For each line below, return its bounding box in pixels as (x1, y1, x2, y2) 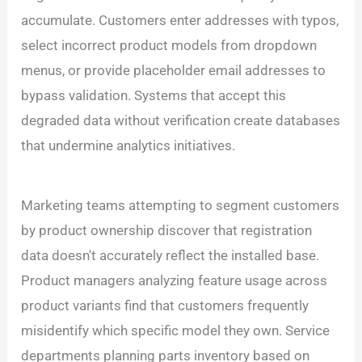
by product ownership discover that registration (21, 221, 313, 238)
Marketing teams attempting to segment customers (21, 196, 340, 213)
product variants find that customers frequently (21, 297, 309, 314)
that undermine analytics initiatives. (21, 137, 236, 154)
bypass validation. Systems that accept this (21, 87, 287, 104)
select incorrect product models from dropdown (21, 37, 318, 54)
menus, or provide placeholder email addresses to (21, 62, 326, 79)
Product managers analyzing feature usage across (21, 271, 328, 288)
